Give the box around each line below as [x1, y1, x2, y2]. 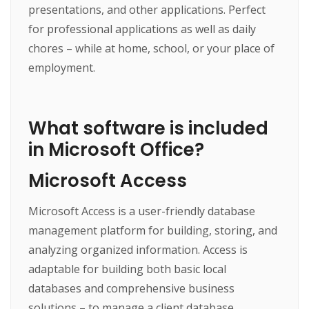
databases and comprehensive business [28, 280, 235, 296]
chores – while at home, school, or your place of [28, 40, 275, 56]
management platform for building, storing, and [28, 222, 278, 238]
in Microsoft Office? [28, 137, 205, 162]
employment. [28, 59, 96, 75]
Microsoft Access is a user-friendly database [28, 203, 256, 219]
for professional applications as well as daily [28, 21, 257, 37]
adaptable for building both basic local [28, 261, 227, 277]
